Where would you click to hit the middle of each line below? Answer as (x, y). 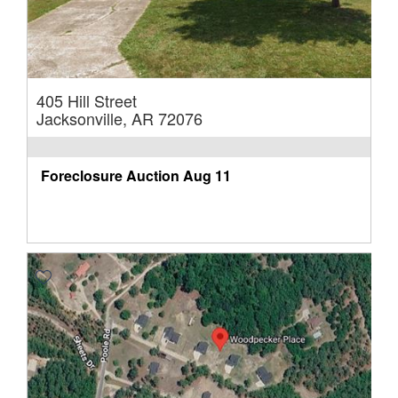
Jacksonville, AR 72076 (119, 118)
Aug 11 (207, 175)
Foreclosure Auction (110, 175)
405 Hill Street (87, 100)
